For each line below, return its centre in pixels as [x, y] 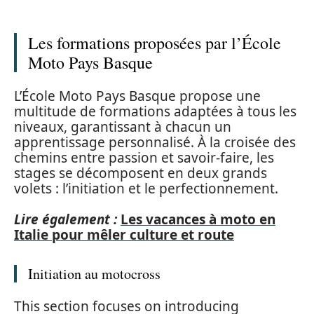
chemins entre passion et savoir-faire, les [144, 157]
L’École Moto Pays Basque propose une [137, 96]
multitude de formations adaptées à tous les [155, 111]
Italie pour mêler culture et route [124, 235]
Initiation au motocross [94, 274]
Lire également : [66, 219]
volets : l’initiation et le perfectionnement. [146, 188]
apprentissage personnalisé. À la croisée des [155, 142]
